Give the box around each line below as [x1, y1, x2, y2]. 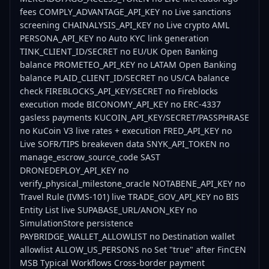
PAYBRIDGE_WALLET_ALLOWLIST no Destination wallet [20, 231, 235, 242]
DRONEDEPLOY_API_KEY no [20, 165, 128, 176]
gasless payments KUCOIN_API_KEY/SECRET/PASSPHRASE [20, 112, 249, 123]
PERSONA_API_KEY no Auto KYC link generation [20, 32, 209, 44]
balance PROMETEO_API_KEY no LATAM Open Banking [20, 59, 237, 70]
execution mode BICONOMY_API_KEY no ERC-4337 [20, 98, 221, 110]
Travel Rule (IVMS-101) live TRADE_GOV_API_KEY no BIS [20, 191, 239, 202]
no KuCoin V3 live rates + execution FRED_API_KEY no [20, 125, 232, 136]
